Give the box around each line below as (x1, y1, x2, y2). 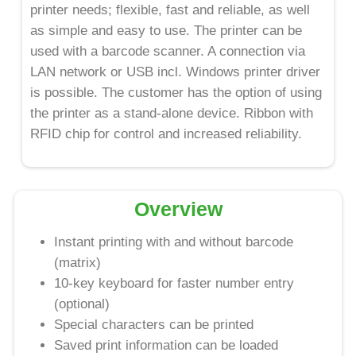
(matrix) (54, 255, 101, 271)
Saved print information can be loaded (54, 338, 278, 354)
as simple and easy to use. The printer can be (30, 22, 302, 38)
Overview (133, 197, 222, 220)
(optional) (54, 296, 110, 312)
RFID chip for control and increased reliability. (30, 126, 302, 141)
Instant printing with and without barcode (54, 234, 293, 250)
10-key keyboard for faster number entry (54, 276, 294, 292)
